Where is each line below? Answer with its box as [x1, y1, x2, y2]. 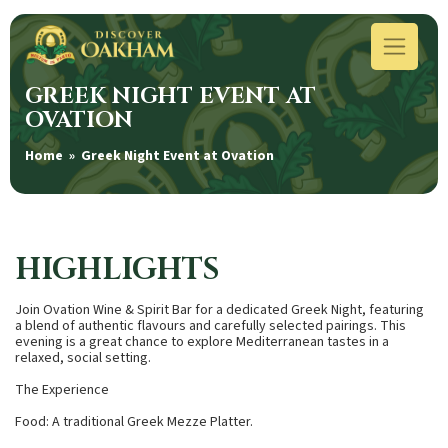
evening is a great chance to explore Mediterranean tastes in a [15, 332, 389, 353]
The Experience [15, 380, 109, 401]
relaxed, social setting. [15, 348, 151, 369]
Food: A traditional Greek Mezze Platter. [15, 412, 253, 433]
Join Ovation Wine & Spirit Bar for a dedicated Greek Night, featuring [15, 300, 424, 321]
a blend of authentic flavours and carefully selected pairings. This [15, 316, 406, 337]
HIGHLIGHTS [15, 250, 219, 291]
